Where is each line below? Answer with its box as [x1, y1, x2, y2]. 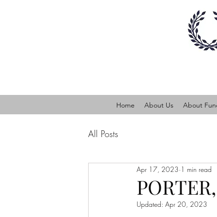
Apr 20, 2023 [165, 200, 207, 209]
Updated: [137, 200, 165, 209]
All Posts [88, 127, 118, 139]
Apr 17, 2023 [137, 164, 179, 174]
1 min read [181, 164, 212, 174]
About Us [144, 101, 173, 109]
